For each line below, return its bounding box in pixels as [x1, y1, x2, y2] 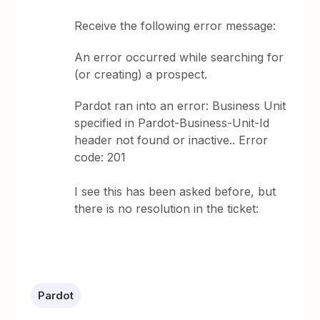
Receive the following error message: [74, 19, 276, 33]
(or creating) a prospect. [74, 67, 208, 81]
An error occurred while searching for [74, 50, 284, 64]
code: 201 [74, 150, 126, 164]
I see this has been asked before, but [74, 184, 276, 199]
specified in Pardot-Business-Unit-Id [74, 116, 270, 130]
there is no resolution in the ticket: [74, 201, 259, 216]
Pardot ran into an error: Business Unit [74, 99, 286, 113]
